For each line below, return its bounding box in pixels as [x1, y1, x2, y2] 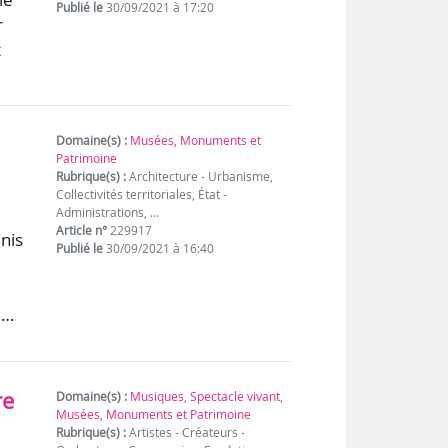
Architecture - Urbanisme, [126, 167, 274, 185]
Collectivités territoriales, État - [56, 185, 228, 203]
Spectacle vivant [190, 388, 281, 406]
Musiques [130, 388, 185, 406]
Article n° [56, 221, 108, 239]
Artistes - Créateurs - [126, 424, 246, 442]
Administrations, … [56, 203, 160, 221]
